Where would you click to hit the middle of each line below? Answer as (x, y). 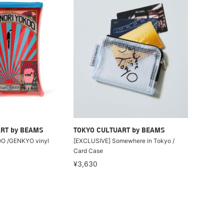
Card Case (88, 150)
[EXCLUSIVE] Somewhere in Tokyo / (124, 140)
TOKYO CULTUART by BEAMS (119, 130)
